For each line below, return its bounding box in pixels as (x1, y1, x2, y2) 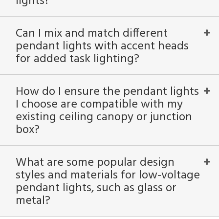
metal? (16, 192, 50, 210)
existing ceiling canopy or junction (16, 108, 192, 127)
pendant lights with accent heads (16, 37, 189, 56)
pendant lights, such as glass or (16, 179, 176, 197)
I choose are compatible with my (16, 95, 183, 114)
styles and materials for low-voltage (16, 166, 200, 185)
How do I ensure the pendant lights (16, 83, 199, 101)
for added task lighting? (16, 50, 139, 68)
